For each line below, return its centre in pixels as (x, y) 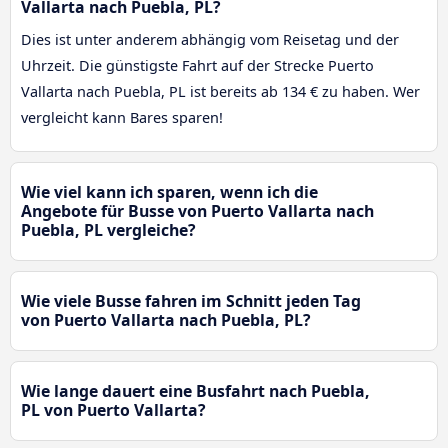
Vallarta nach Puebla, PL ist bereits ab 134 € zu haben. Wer (220, 92)
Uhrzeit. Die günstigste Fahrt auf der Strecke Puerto (197, 66)
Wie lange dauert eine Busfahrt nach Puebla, (195, 391)
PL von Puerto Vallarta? (113, 410)
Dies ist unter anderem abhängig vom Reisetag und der (210, 40)
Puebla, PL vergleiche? (108, 230)
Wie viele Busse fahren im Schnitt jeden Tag (191, 301)
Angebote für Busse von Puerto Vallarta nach (197, 211)
